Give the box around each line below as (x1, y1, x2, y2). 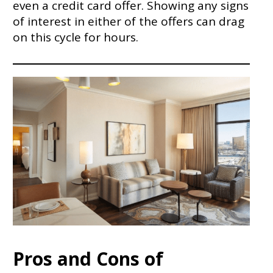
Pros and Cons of (12, 246, 163, 271)
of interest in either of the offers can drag (12, 13, 244, 29)
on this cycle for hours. (12, 29, 141, 45)
